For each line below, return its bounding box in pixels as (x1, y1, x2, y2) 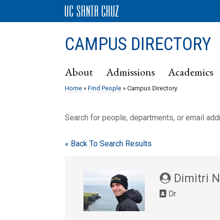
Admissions (106, 65, 155, 79)
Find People (88, 84, 121, 92)
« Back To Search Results (65, 139, 152, 148)
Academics (168, 65, 213, 79)
